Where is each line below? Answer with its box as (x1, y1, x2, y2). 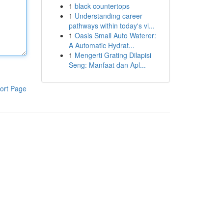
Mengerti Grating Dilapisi (74, 50, 151, 60)
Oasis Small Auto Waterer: (74, 30, 156, 40)
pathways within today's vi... (68, 21, 155, 30)
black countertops (74, 1, 130, 11)
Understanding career (74, 11, 142, 21)
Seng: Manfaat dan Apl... (68, 60, 146, 70)
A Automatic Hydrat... (68, 40, 135, 50)
